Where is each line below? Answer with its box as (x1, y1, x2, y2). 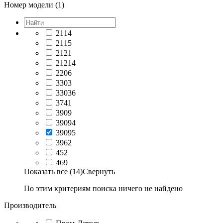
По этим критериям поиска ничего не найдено (24, 184, 183, 193)
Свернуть (83, 167, 115, 176)
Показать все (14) (24, 167, 83, 176)
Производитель (4, 201, 56, 210)
